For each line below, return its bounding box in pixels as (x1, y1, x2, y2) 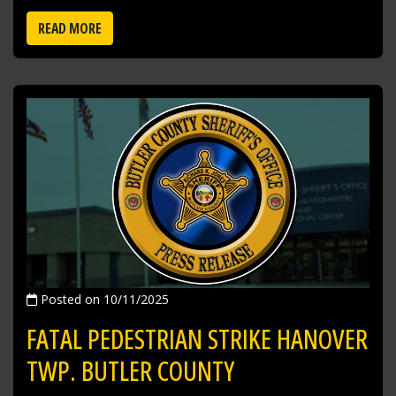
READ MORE (38, 18, 102, 38)
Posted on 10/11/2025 (37, 291, 169, 308)
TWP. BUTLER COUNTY (27, 353, 234, 390)
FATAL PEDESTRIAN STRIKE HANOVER (27, 321, 368, 358)
